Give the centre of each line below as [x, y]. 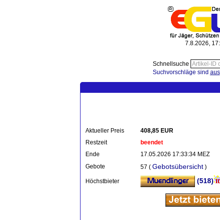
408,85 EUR [157, 131]
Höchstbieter [102, 181]
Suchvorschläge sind [181, 72]
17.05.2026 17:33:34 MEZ [175, 154]
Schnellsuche [171, 64]
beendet [152, 142]
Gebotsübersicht [178, 166]
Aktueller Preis [105, 131]
